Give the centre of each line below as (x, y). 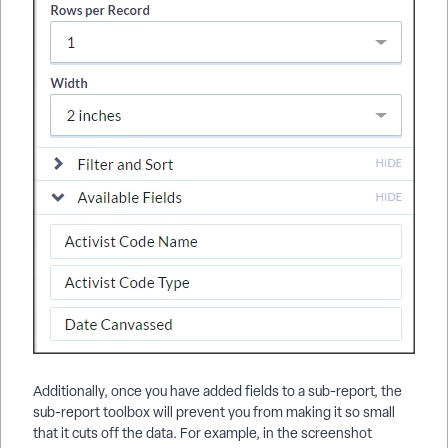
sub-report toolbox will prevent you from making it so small (214, 412)
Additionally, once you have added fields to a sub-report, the (217, 391)
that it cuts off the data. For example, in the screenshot (202, 433)
